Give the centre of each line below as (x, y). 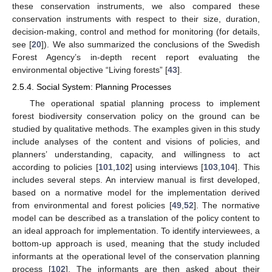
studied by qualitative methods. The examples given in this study (136, 129)
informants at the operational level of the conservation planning (136, 257)
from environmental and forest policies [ (92, 206)
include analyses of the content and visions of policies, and (136, 142)
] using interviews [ (167, 167)
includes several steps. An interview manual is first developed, (136, 180)
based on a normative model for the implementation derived (136, 193)
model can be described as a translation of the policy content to (136, 218)
